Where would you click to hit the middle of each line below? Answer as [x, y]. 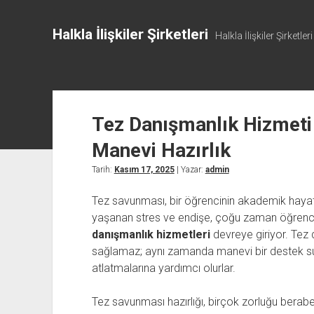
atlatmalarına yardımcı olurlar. [163, 268]
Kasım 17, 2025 [144, 170]
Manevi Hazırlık [161, 150]
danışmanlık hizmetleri [151, 234]
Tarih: [103, 170]
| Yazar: [190, 170]
